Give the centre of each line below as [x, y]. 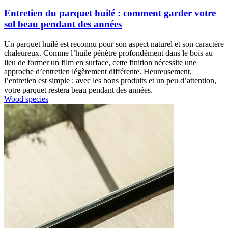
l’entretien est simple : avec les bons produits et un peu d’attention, [110, 81]
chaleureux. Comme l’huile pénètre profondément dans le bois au [108, 53]
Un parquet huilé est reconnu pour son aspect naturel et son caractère [114, 44]
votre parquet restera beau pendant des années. [78, 90]
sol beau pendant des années [63, 24]
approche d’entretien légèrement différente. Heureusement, [98, 72]
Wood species [26, 99]
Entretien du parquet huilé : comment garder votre [110, 13]
